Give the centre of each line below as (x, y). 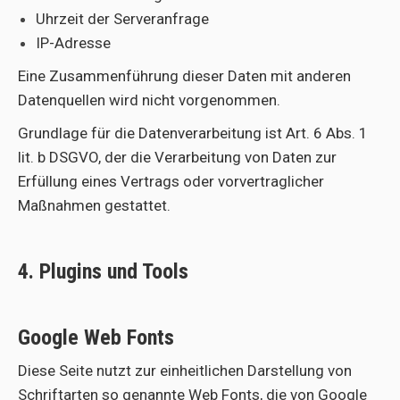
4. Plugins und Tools (103, 271)
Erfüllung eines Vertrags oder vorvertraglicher (171, 181)
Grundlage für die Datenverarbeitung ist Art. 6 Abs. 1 (193, 133)
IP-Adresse (73, 43)
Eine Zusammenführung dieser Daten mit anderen (184, 76)
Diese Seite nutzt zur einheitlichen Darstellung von (185, 371)
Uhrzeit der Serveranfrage (122, 19)
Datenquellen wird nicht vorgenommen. (149, 100)
